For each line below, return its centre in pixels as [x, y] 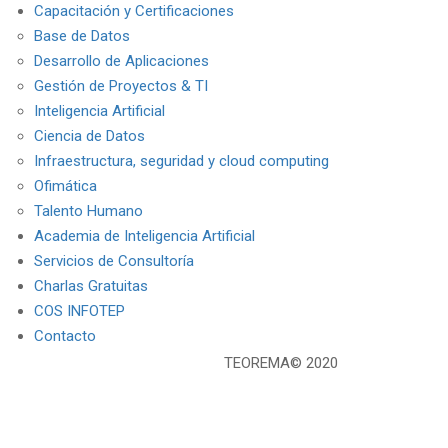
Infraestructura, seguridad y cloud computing [181, 161]
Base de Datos [81, 36]
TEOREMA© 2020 [281, 363]
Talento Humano [88, 211]
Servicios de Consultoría [113, 261]
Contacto [64, 336]
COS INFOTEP [79, 311]
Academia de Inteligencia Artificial [144, 236]
